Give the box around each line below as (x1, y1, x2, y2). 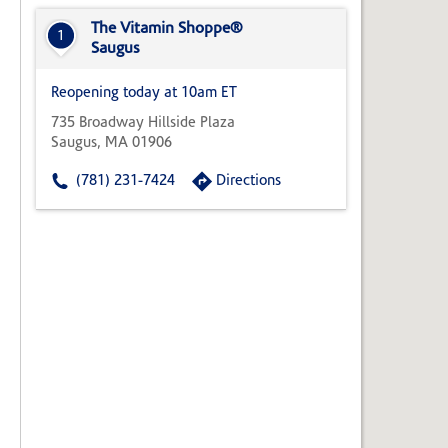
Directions (216, 174, 281, 190)
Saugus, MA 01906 (51, 136, 172, 152)
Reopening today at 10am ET (51, 86, 237, 102)
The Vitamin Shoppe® (91, 21, 243, 38)
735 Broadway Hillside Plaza (51, 116, 235, 132)
